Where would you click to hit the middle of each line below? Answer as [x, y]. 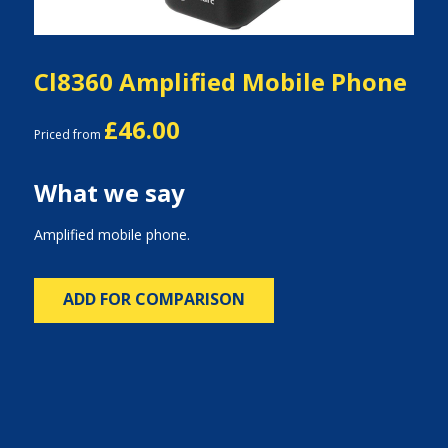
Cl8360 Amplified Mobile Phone [220, 81]
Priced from [68, 134]
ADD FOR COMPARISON [153, 299]
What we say [109, 192]
